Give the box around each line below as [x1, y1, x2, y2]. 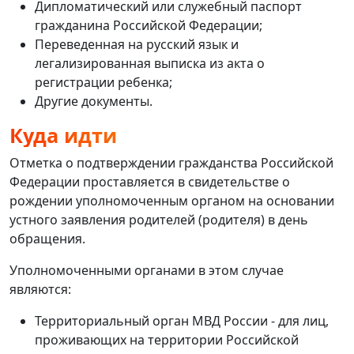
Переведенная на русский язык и [35, 35, 239, 53]
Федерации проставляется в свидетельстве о [9, 172, 290, 190]
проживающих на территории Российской [35, 330, 299, 348]
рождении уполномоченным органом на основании [9, 191, 334, 209]
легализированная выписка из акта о [35, 54, 265, 72]
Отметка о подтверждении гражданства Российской [9, 153, 333, 171]
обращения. [9, 229, 85, 247]
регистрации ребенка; [35, 73, 172, 91]
